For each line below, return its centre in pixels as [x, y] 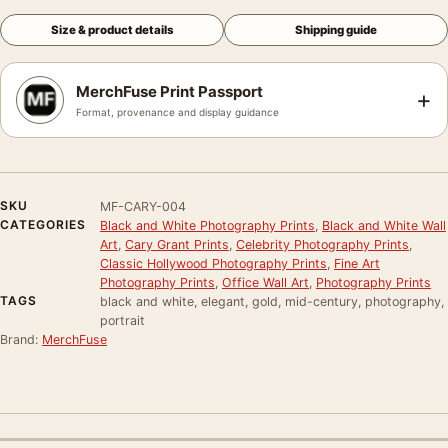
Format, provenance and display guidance [177, 111]
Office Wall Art [265, 282]
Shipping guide [336, 29]
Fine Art [357, 263]
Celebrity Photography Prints [322, 244]
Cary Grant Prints [177, 244]
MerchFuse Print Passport [169, 91]
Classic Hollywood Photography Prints [213, 263]
